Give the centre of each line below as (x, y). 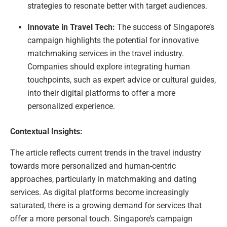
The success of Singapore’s (165, 27)
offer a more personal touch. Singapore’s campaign (101, 218)
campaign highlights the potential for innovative (113, 40)
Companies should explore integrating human (109, 66)
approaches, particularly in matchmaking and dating (103, 179)
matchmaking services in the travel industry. (106, 53)
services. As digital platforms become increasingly (100, 192)
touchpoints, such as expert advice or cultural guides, (122, 80)
